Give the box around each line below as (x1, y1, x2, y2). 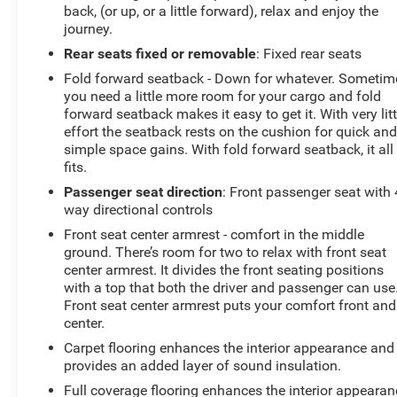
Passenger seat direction (64, 183, 223, 201)
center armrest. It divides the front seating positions (64, 261, 385, 279)
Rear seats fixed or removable (64, 45, 257, 63)
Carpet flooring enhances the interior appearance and (64, 339, 395, 357)
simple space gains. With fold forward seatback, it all (64, 141, 394, 159)
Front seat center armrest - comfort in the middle (64, 226, 365, 244)
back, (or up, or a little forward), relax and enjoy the (64, 3, 379, 20)
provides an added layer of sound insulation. (64, 357, 342, 375)
